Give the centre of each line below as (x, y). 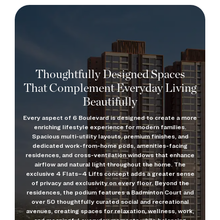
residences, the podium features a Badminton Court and (110, 192)
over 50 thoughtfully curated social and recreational (110, 202)
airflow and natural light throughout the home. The (110, 165)
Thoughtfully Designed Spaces (110, 75)
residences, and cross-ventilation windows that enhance (110, 155)
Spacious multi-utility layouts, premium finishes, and (110, 137)
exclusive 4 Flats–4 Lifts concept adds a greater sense (110, 174)
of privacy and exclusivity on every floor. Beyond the (110, 183)
